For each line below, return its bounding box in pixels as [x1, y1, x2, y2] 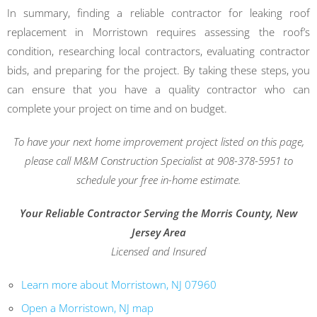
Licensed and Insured [110, 244, 207, 259]
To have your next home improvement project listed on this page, [13, 134, 304, 149]
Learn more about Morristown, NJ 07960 [21, 277, 217, 292]
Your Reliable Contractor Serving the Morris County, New [20, 206, 297, 221]
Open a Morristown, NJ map [21, 301, 154, 316]
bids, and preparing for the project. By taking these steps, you [7, 63, 310, 78]
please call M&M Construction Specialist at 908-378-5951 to [24, 154, 293, 168]
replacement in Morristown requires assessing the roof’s [7, 25, 310, 40]
